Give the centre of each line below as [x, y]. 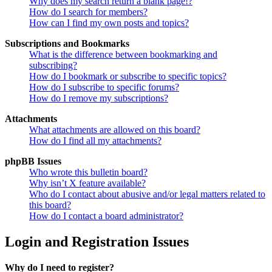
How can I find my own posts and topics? [109, 23]
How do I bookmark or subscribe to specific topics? [128, 76]
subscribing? [53, 66]
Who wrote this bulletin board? [88, 172]
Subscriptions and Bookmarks [67, 44]
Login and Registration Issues [97, 242]
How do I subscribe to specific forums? [104, 87]
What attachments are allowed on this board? [115, 130]
